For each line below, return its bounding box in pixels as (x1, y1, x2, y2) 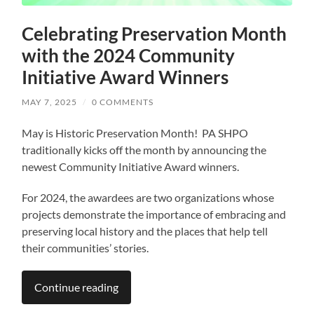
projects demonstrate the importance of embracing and (22, 207, 287, 221)
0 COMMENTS (92, 96, 154, 107)
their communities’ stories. (22, 240, 149, 254)
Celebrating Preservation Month (22, 22, 287, 45)
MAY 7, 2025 (22, 96, 78, 107)
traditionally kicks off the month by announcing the (22, 142, 267, 156)
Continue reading (34, 280, 119, 294)
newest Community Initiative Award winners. (22, 159, 240, 173)
